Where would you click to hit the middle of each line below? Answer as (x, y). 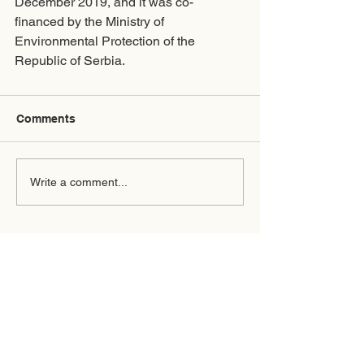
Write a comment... (79, 182)
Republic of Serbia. (70, 61)
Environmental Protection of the (106, 41)
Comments (46, 119)
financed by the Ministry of (91, 22)
